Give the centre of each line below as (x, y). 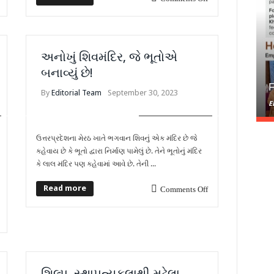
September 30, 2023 (143, 92)
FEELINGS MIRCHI (175, 109)
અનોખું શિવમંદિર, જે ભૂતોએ (109, 57)
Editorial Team (77, 92)
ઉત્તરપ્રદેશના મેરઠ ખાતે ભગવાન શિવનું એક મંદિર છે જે (117, 138)
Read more (65, 188)
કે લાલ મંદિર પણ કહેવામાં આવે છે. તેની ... (96, 164)
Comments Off (184, 189)
